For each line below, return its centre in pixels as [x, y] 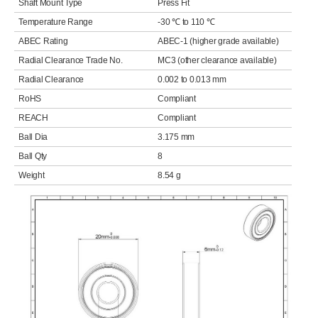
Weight [32, 175]
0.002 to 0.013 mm [192, 79]
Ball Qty [33, 156]
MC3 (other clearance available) [217, 60]
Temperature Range [56, 22]
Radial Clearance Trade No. [71, 60]
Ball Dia [33, 137]
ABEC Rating [43, 41]
